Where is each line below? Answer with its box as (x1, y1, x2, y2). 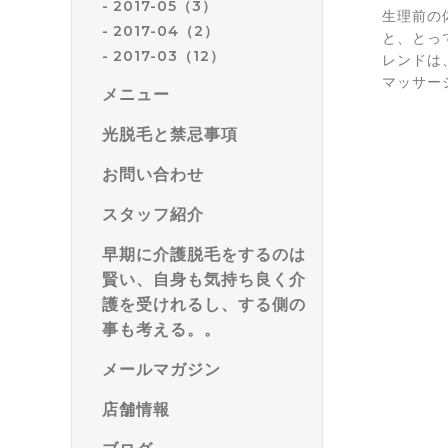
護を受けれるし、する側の (102, 294, 306, 314)
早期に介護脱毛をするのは (102, 244, 306, 264)
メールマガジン (102, 359, 221, 379)
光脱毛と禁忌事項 (102, 124, 238, 144)
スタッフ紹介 (102, 204, 204, 224)
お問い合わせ (102, 164, 204, 184)
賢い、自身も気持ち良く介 (102, 269, 306, 289)
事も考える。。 (102, 319, 221, 339)
